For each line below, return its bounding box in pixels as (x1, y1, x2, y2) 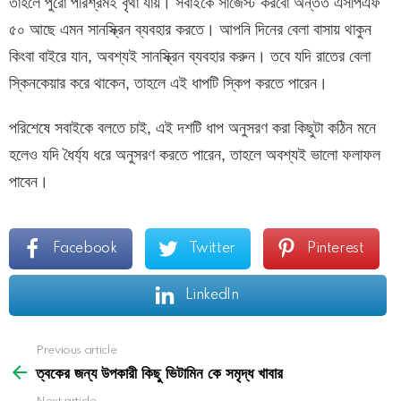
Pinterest (307, 241, 364, 256)
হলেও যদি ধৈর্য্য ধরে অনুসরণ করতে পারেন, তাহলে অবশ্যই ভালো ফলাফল (9, 145, 380, 164)
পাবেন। (9, 172, 48, 191)
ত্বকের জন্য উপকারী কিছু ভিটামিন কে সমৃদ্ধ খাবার (36, 362, 283, 383)
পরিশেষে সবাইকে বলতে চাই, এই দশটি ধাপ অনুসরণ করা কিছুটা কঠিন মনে (9, 118, 376, 137)
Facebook (52, 241, 117, 256)
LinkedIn (184, 287, 239, 303)
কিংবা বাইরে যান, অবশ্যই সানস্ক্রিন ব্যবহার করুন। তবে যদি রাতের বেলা (9, 47, 371, 65)
